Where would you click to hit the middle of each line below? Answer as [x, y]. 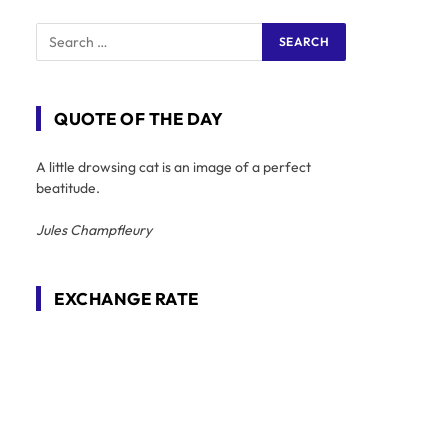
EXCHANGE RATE [126, 299]
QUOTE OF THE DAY [139, 119]
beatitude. [68, 188]
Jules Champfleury [94, 230]
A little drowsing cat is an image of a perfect [173, 167]
